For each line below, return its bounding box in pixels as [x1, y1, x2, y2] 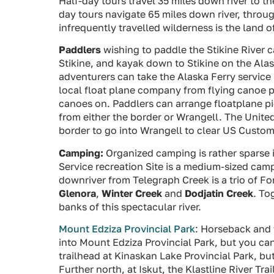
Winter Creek [102, 187, 162, 199]
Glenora [59, 187, 96, 199]
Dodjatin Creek [185, 187, 253, 199]
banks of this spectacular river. [59, 200, 201, 213]
